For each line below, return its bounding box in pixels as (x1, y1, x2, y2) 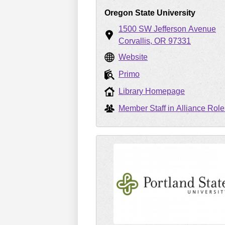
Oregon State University (104, 9, 195, 17)
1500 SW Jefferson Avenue (119, 25, 216, 33)
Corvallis (119, 37, 150, 45)
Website (119, 53, 148, 61)
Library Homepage (119, 87, 185, 95)
